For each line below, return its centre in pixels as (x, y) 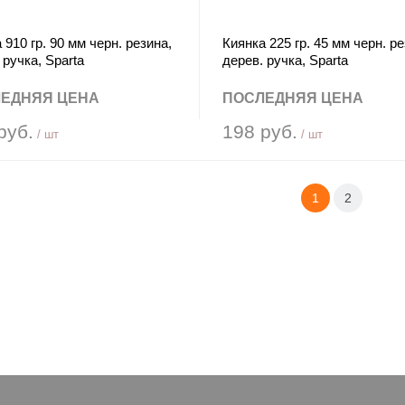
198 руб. (259, 132)
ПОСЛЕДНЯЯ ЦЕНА (292, 98)
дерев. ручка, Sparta (285, 60)
